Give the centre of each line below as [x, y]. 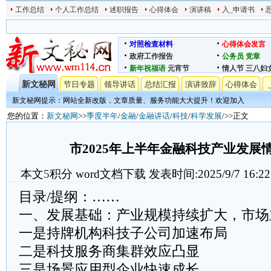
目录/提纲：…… [69, 197]
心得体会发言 [244, 44]
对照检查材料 [151, 44]
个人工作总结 [77, 10]
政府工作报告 [151, 56]
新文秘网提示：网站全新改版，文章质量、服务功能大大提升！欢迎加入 [128, 100]
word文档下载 [110, 174]
